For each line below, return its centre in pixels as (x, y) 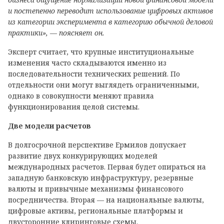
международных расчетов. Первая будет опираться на (107, 167)
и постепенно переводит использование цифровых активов (110, 11)
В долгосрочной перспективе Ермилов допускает (97, 145)
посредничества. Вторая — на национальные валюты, (106, 200)
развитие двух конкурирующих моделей (83, 156)
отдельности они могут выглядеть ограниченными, (103, 85)
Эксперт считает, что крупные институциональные (101, 52)
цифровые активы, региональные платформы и (95, 211)
